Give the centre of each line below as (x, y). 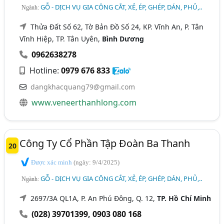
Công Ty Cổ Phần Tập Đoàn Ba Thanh (105, 143)
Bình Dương (123, 38)
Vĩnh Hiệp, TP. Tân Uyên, (61, 38)
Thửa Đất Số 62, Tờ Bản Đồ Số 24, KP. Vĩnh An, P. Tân (117, 26)
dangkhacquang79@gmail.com (83, 86)
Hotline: (44, 70)
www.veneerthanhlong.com (84, 102)
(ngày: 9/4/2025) (97, 162)
